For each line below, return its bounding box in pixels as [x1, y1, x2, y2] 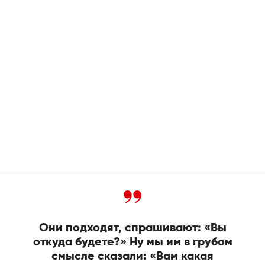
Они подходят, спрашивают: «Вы [38, 222, 227, 234]
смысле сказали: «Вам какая [51, 250, 214, 263]
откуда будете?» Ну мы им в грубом [33, 236, 232, 248]
